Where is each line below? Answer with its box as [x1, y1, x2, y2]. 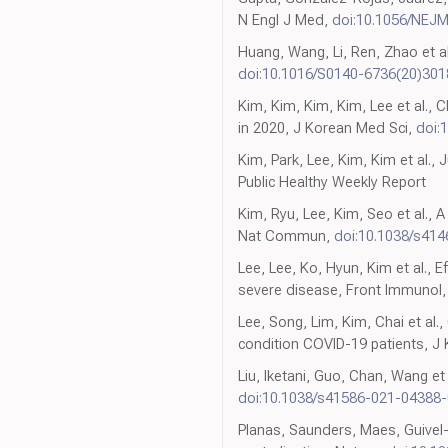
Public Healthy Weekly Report [238, 173, 426, 192]
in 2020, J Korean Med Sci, [238, 119, 416, 138]
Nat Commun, [238, 227, 334, 246]
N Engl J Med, [238, 11, 332, 30]
